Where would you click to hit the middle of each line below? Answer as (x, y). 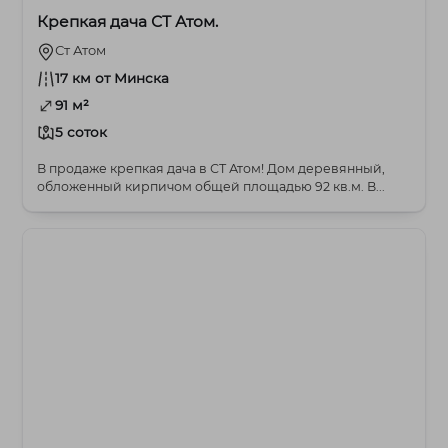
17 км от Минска (112, 78)
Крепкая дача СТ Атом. (128, 22)
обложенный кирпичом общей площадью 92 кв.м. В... (211, 187)
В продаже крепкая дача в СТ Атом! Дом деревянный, (152, 169)
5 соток (81, 132)
